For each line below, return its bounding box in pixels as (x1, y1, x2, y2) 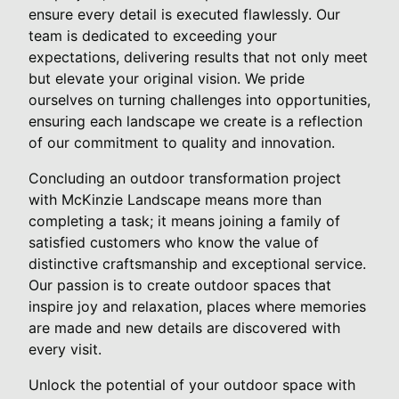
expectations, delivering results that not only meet (28, 47, 368, 66)
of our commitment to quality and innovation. (28, 133, 335, 151)
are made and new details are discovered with (28, 318, 340, 337)
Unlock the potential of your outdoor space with (28, 375, 355, 394)
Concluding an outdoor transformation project (28, 168, 341, 187)
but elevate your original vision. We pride (28, 69, 305, 87)
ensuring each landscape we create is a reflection (28, 111, 362, 130)
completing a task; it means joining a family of (28, 211, 340, 230)
